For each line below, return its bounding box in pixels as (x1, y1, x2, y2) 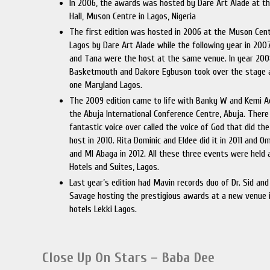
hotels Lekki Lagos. (69, 204, 137, 215)
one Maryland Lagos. (69, 80, 143, 90)
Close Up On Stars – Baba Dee (42, 250, 215, 266)
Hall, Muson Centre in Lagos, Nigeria (69, 11, 196, 22)
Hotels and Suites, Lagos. (69, 162, 160, 172)
